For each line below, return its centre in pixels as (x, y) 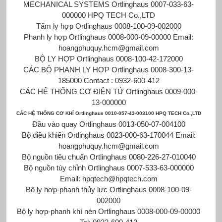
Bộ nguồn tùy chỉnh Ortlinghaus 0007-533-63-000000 (109, 167)
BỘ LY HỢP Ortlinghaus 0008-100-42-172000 (109, 58)
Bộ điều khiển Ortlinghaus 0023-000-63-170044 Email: (109, 135)
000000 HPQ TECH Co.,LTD (109, 15)
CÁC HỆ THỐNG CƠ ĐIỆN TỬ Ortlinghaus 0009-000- (109, 91)
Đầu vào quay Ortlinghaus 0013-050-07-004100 (109, 124)
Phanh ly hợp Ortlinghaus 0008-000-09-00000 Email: (109, 37)
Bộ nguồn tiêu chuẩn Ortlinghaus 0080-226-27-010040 (109, 157)
